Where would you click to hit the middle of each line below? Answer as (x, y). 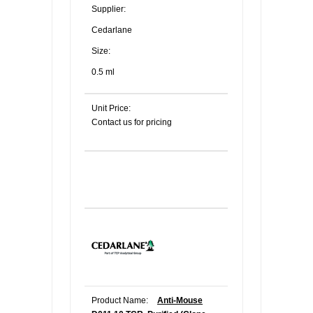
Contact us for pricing (132, 122)
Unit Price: (111, 108)
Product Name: (120, 300)
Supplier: (109, 9)
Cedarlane (112, 30)
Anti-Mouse (180, 300)
